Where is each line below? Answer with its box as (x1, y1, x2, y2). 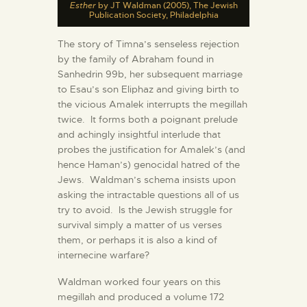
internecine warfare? (58, 248, 149, 261)
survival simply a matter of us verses (58, 218, 222, 231)
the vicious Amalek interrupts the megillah (58, 97, 247, 110)
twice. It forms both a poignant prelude (58, 112, 238, 125)
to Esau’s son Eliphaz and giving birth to (58, 82, 239, 95)
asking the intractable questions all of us (58, 188, 239, 201)
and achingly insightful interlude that (58, 127, 221, 140)
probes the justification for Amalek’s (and (58, 143, 245, 156)
